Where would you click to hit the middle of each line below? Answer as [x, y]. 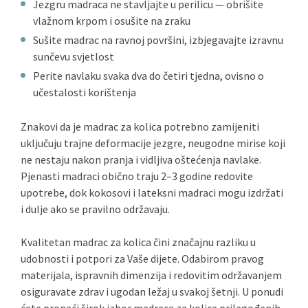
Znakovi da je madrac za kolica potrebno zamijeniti [140, 126]
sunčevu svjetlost [74, 56]
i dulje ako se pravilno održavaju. [95, 209]
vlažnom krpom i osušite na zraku [112, 21]
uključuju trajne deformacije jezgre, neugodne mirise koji [153, 143]
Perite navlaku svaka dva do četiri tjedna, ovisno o [148, 76]
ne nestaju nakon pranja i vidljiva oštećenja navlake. [141, 159]
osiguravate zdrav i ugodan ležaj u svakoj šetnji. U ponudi [152, 291]
